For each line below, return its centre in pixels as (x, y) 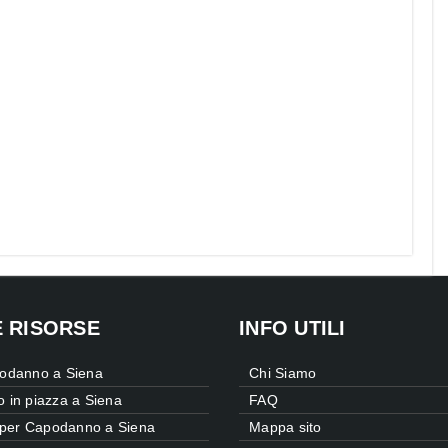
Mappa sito (285, 427)
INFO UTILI (292, 328)
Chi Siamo (283, 373)
